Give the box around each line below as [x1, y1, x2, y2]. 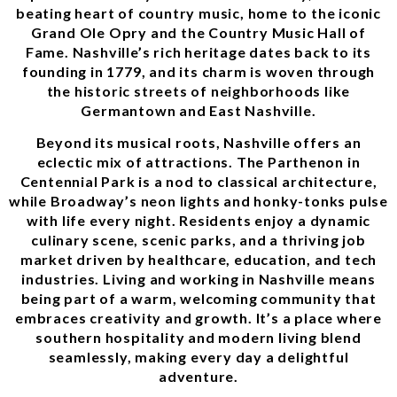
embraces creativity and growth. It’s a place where [15, 309, 382, 327]
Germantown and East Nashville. [81, 101, 316, 119]
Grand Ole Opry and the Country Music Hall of [30, 23, 367, 41]
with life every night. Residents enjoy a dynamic [26, 212, 371, 230]
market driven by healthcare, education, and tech [19, 251, 378, 269]
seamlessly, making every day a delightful [48, 348, 349, 366]
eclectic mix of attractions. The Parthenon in [36, 153, 361, 171]
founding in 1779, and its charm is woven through [21, 62, 376, 80]
